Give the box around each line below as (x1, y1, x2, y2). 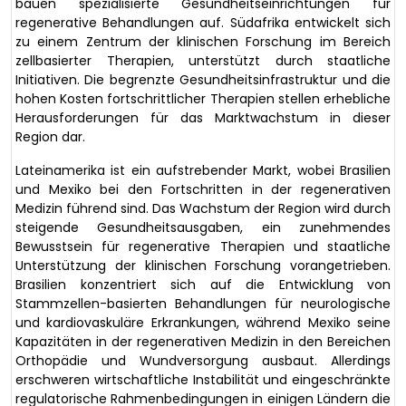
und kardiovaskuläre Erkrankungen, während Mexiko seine (15, 313, 391, 332)
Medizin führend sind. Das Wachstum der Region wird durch (15, 198, 391, 217)
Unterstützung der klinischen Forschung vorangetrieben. (15, 256, 391, 275)
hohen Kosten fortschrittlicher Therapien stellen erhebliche (15, 89, 391, 108)
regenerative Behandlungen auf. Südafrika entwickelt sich (15, 13, 391, 32)
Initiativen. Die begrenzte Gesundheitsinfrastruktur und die (15, 70, 391, 89)
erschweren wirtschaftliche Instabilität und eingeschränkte (15, 370, 391, 389)
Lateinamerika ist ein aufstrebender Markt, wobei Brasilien (15, 160, 391, 179)
